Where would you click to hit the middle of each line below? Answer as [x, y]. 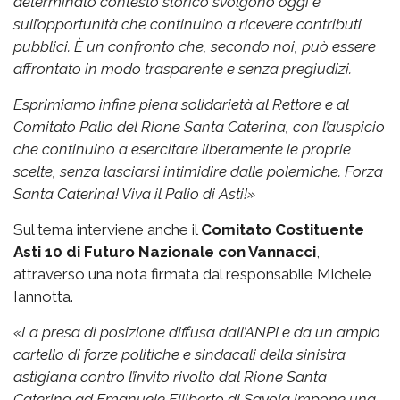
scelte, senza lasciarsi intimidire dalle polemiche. [179, 172]
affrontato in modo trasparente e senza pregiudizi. [184, 69]
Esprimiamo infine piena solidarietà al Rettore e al [181, 105]
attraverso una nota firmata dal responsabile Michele [192, 275]
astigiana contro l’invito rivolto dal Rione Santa [170, 377]
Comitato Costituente [283, 230]
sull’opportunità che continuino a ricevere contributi [187, 25]
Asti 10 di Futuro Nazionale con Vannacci [165, 252]
